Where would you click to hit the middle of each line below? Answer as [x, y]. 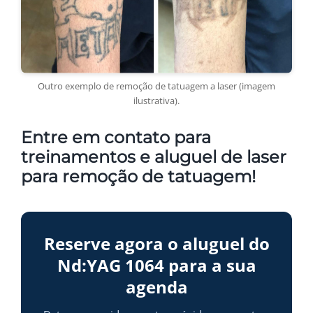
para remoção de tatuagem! [138, 177]
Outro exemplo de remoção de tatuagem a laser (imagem [156, 86]
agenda [156, 287]
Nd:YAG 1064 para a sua [156, 265]
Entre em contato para [116, 138]
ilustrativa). [156, 101]
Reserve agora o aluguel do [156, 244]
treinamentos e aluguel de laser [154, 157]
